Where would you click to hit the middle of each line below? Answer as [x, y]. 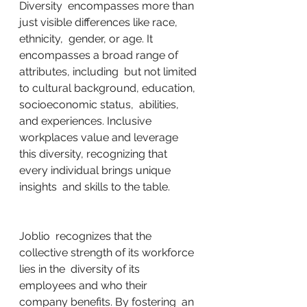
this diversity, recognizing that [95, 154]
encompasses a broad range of [100, 55]
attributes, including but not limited [109, 72]
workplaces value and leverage [101, 137]
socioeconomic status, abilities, [100, 105]
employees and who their [85, 285]
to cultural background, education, [109, 88]
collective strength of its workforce [108, 253]
